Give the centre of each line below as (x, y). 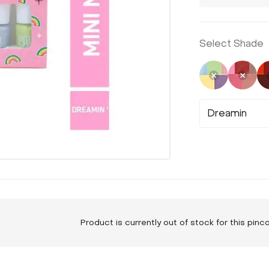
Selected (236, 81)
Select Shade (231, 44)
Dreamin (227, 113)
